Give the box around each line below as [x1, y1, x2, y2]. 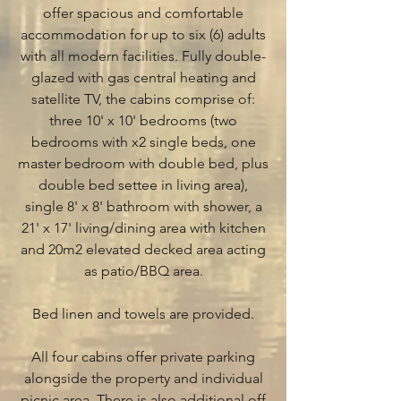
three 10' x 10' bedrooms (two [49, 112, 237, 129]
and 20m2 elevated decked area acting [21, 241, 266, 258]
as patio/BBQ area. [83, 262, 203, 279]
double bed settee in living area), [38, 176, 248, 193]
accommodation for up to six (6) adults [21, 26, 266, 43]
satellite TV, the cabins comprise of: [31, 90, 255, 107]
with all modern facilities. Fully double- [21, 47, 266, 64]
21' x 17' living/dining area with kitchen [21, 219, 266, 236]
